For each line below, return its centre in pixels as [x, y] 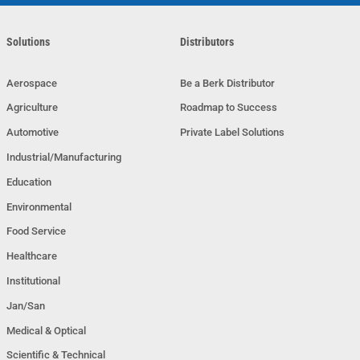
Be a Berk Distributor [227, 83]
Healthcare [32, 256]
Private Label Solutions [232, 133]
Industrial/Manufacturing [64, 157]
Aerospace [32, 83]
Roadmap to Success [228, 108]
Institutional [34, 280]
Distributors [207, 41]
